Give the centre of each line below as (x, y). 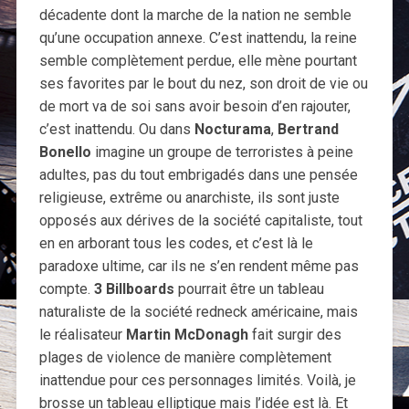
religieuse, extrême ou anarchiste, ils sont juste (189, 198)
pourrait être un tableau (251, 289)
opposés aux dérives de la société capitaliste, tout (200, 221)
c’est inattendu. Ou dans (116, 130)
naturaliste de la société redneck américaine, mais (198, 312)
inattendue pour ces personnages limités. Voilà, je (197, 381)
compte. (64, 289)
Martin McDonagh (187, 335)
